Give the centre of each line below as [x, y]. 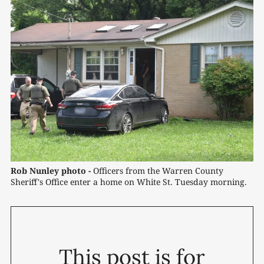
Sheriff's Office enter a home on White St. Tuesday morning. [129, 182]
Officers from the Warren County [157, 171]
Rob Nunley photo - [51, 171]
